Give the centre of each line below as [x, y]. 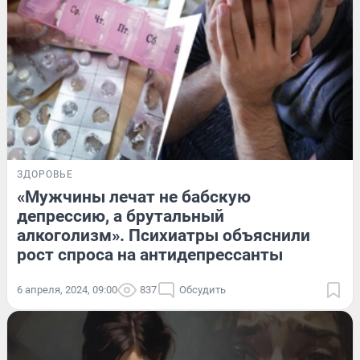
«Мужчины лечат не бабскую [134, 196]
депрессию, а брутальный [121, 216]
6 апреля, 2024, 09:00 [67, 289]
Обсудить [202, 289]
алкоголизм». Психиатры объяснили [164, 235]
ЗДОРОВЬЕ [45, 174]
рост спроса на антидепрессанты [150, 254]
